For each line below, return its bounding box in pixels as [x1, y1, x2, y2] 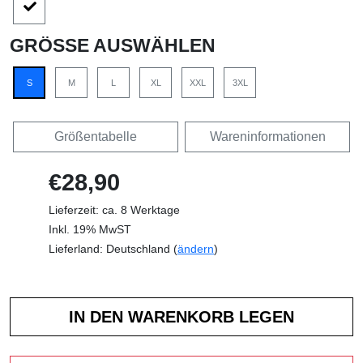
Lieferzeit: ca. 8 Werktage [49, 203, 180, 217]
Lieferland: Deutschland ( [49, 242, 177, 256]
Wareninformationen [209, 130, 326, 144]
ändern [177, 242, 214, 256]
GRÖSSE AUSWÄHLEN [10, 35, 202, 57]
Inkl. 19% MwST [49, 223, 131, 237]
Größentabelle [54, 130, 137, 144]
